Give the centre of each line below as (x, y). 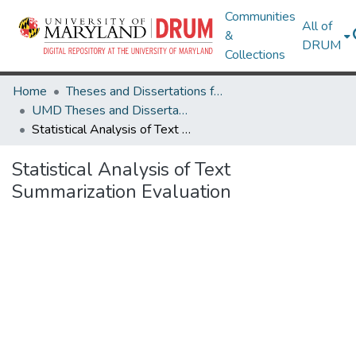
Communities (261, 17)
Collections (255, 55)
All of (317, 26)
